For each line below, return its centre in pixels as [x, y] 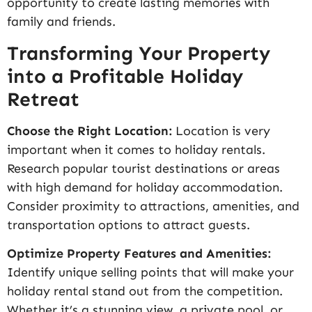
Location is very [221, 131]
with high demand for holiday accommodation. [145, 187]
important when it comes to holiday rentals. [136, 149]
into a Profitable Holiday [125, 76]
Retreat [43, 99]
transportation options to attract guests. [128, 225]
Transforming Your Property [139, 53]
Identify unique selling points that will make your [150, 272]
